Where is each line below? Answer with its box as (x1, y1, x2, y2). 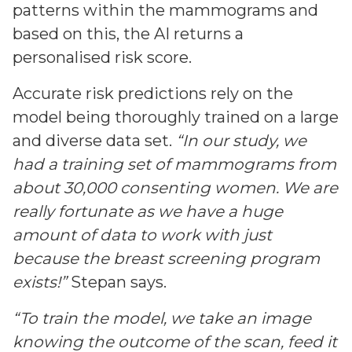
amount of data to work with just (13, 225, 272, 244)
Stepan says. (71, 273, 167, 291)
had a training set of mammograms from (13, 155, 336, 174)
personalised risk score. (13, 48, 192, 67)
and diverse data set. (13, 131, 176, 150)
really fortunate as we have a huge (13, 202, 283, 221)
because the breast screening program (13, 249, 320, 268)
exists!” (13, 273, 71, 291)
